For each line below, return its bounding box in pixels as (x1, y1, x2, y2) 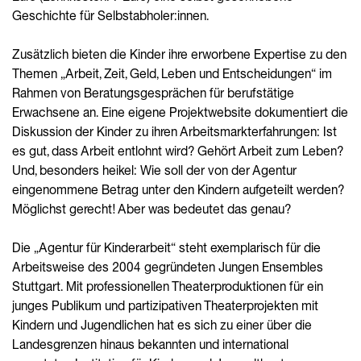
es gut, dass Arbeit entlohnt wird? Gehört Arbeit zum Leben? (12, 143, 343, 160)
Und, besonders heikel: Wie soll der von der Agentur (12, 162, 297, 179)
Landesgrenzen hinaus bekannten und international (12, 336, 288, 353)
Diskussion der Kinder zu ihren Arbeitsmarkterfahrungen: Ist (12, 123, 337, 140)
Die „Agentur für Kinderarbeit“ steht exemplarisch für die (12, 239, 321, 256)
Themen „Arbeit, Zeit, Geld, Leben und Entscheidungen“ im (12, 65, 332, 82)
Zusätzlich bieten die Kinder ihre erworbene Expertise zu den (12, 46, 346, 63)
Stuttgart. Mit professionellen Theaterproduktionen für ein (12, 278, 323, 295)
